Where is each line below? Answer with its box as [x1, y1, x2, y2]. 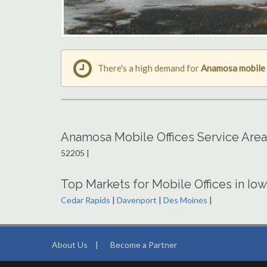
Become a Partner [110, 240, 177, 250]
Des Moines [163, 195, 207, 206]
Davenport [117, 195, 157, 206]
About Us [52, 240, 88, 250]
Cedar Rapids [61, 195, 110, 206]
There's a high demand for [98, 63, 201, 74]
